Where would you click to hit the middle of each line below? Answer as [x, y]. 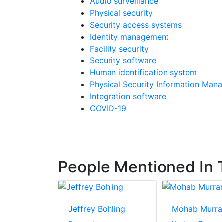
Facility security [119, 49]
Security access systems [136, 25]
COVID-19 [108, 108]
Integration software [128, 96]
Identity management [129, 37]
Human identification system [143, 73]
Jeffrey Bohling [97, 209]
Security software [123, 61]
